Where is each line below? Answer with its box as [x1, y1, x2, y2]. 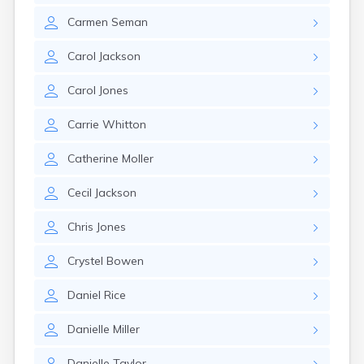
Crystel [67, 253, 103, 268]
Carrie [67, 117, 99, 132]
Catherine [67, 151, 119, 166]
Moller [122, 151, 154, 166]
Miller [113, 322, 140, 336]
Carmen [67, 15, 108, 29]
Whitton [102, 117, 146, 132]
